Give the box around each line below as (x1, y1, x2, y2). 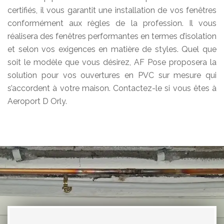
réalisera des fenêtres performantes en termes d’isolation (7, 31, 216, 41)
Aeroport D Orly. (7, 96, 67, 106)
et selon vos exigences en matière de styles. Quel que (7, 44, 216, 54)
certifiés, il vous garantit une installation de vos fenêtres (7, 5, 216, 15)
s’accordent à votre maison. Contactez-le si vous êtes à (7, 83, 216, 93)
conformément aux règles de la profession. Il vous (7, 18, 216, 28)
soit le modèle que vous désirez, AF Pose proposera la (7, 57, 216, 67)
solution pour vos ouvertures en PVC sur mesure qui (7, 70, 216, 80)
